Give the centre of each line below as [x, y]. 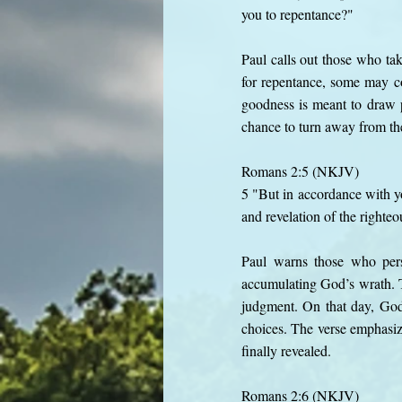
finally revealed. [286, 350]
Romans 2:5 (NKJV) [300, 171]
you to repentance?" [297, 14]
